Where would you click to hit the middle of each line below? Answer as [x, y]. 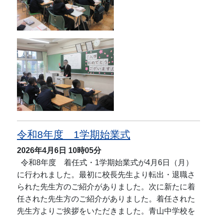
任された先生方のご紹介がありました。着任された [106, 199]
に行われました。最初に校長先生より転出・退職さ [106, 175]
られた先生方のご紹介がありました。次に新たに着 [106, 187]
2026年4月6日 [42, 151]
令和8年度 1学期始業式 [74, 135]
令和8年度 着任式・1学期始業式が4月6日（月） [105, 163]
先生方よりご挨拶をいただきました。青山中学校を [106, 211]
